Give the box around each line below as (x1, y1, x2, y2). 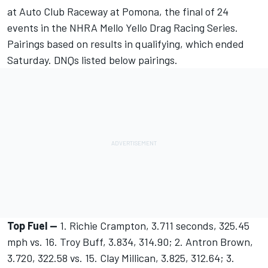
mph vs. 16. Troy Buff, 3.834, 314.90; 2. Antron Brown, (7, 235, 253, 249)
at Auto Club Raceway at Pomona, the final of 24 (7, 5, 229, 19)
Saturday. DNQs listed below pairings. (7, 53, 180, 67)
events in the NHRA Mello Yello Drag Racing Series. (7, 21, 238, 35)
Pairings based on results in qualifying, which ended (7, 37, 244, 51)
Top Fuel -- (7, 219, 57, 233)
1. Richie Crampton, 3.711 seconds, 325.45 (57, 219, 249, 233)
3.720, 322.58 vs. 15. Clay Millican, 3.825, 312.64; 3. (7, 251, 234, 265)
